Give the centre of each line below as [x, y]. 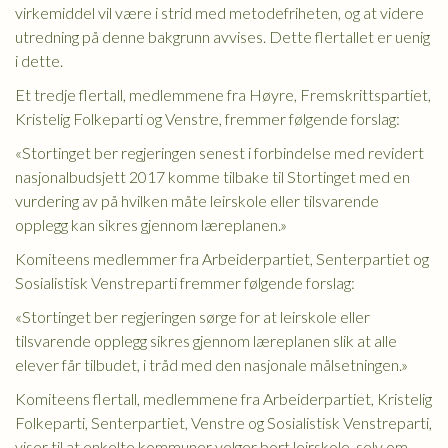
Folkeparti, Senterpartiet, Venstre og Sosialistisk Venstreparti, [223, 422]
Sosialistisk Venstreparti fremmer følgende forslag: [185, 282]
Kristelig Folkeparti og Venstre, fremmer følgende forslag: [207, 118]
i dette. [39, 60]
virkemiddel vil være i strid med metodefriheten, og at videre [219, 12]
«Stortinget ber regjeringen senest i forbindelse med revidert [219, 152]
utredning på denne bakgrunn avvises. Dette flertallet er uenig [222, 36]
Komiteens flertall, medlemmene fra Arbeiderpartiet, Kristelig [223, 398]
